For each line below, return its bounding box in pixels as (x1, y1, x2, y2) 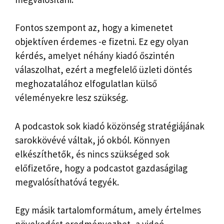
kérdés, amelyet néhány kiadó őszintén (15, 49, 174, 62)
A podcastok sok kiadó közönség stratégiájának (15, 119, 204, 132)
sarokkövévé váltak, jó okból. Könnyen (15, 133, 170, 146)
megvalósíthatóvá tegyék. (15, 175, 119, 188)
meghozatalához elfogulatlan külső (15, 77, 157, 90)
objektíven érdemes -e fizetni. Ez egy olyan (15, 35, 188, 48)
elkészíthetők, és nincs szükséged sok (15, 147, 169, 160)
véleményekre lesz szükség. (15, 91, 128, 104)
